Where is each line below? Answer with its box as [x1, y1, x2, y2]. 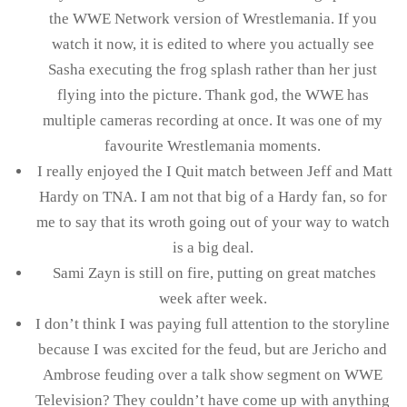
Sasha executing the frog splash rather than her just [48, 60, 377, 78]
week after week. [158, 289, 267, 307]
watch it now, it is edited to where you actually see [51, 35, 374, 53]
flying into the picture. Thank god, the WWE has [56, 85, 369, 104]
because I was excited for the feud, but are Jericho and [38, 340, 387, 358]
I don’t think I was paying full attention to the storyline [35, 314, 390, 333]
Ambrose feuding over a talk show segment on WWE [43, 365, 382, 383]
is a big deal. [172, 238, 253, 256]
